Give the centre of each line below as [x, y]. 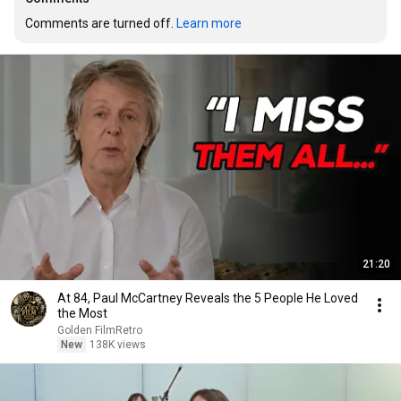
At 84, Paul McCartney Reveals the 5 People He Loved [208, 298]
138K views [118, 345]
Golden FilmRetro [100, 330]
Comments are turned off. [101, 23]
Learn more [209, 23]
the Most [82, 313]
